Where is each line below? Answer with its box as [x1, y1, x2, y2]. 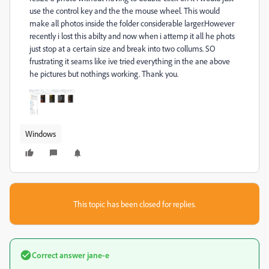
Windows [25, 128, 56, 139]
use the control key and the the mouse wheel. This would [29, 5, 220, 16]
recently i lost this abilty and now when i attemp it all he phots [29, 31, 235, 41]
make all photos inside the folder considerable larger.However [29, 18, 234, 28]
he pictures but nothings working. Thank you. [29, 68, 178, 79]
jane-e [85, 250, 109, 261]
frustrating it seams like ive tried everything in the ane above [29, 56, 230, 66]
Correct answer [32, 250, 85, 261]
